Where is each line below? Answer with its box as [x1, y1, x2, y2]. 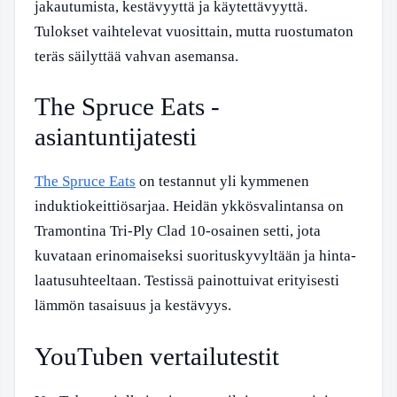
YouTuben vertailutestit [35, 341, 279, 370]
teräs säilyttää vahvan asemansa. [35, 47, 238, 65]
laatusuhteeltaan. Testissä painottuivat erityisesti [35, 272, 339, 289]
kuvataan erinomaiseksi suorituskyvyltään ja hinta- [35, 247, 356, 264]
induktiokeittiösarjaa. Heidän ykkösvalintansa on [35, 198, 344, 214]
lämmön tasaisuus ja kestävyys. [35, 297, 231, 314]
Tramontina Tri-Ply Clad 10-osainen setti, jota [35, 222, 321, 239]
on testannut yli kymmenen [136, 173, 309, 190]
